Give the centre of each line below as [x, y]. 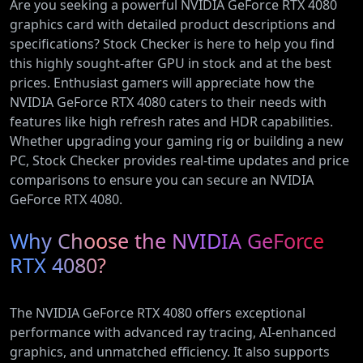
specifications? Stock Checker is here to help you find [172, 44]
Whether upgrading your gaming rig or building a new [177, 141]
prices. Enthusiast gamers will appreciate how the [162, 83]
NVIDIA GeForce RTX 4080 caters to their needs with [168, 102]
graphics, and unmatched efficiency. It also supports [170, 352]
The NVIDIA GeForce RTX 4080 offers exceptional [158, 313]
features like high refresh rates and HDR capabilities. [171, 122]
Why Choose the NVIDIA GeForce [167, 241]
